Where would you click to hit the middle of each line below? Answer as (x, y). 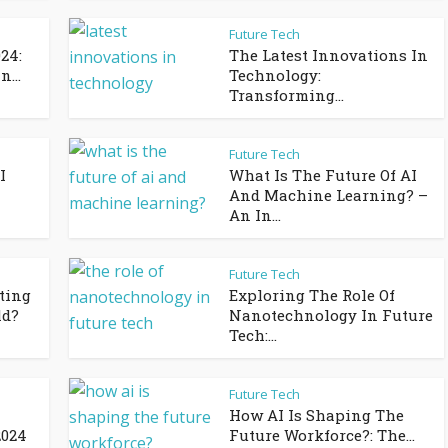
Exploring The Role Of (312, 295)
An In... (255, 215)
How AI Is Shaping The (316, 415)
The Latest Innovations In (328, 55)
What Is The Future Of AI (323, 175)
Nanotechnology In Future (331, 315)
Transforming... (286, 95)
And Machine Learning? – (328, 195)
